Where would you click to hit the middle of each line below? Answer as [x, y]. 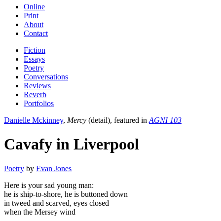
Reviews [37, 85]
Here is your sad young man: [49, 185]
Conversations [46, 76]
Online [34, 6]
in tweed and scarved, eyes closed [56, 203]
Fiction [35, 50]
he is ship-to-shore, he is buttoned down [66, 194]
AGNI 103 [165, 120]
